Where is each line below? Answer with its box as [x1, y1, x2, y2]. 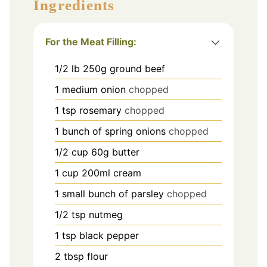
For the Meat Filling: [45, 35, 136, 48]
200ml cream [82, 166, 141, 179]
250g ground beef [83, 62, 165, 74]
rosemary [79, 104, 122, 116]
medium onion [62, 83, 126, 95]
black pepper [79, 229, 139, 241]
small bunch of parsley [62, 187, 164, 200]
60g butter [91, 145, 139, 158]
